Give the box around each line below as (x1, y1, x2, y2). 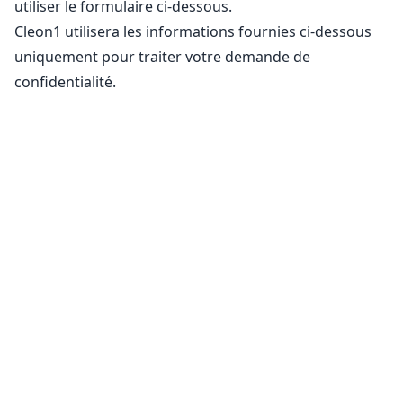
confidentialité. (14, 72, 116, 92)
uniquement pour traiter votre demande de (14, 47, 310, 67)
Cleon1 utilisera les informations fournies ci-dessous (14, 22, 372, 41)
